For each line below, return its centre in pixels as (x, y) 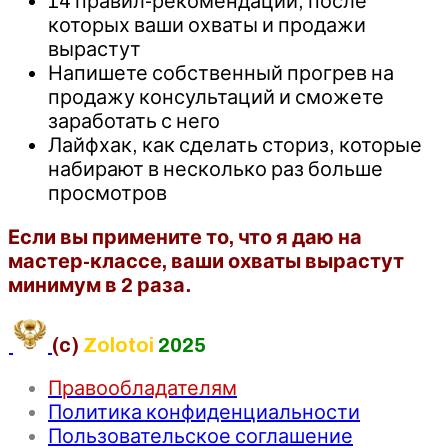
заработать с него (134, 120)
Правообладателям (142, 387)
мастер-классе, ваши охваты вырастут (206, 260)
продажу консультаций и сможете (216, 96)
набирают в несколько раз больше (215, 168)
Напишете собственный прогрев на (221, 72)
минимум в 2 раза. (99, 284)
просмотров (107, 192)
